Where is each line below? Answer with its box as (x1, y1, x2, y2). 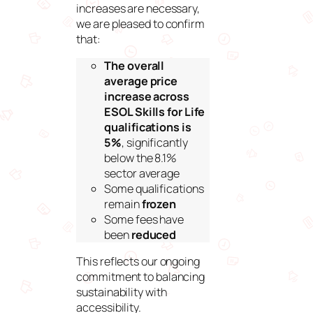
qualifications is (104, 119, 191, 135)
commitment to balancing (76, 269, 205, 285)
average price (104, 73, 178, 89)
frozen (141, 196, 177, 212)
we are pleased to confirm (76, 15, 205, 31)
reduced (131, 226, 177, 242)
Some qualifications (104, 180, 206, 196)
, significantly (122, 134, 188, 150)
